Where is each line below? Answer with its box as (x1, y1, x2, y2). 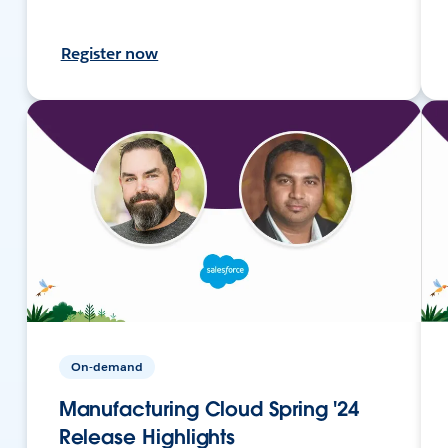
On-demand (70, 357, 143, 375)
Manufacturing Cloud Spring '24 (58, 395, 360, 422)
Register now (60, 42, 159, 64)
